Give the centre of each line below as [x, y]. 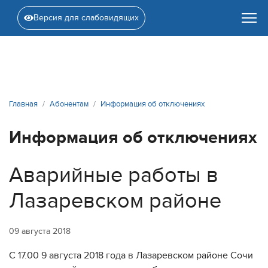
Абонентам [69, 104]
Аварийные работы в [114, 175]
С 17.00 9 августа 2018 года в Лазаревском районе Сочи [131, 255]
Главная [23, 104]
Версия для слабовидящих [86, 18]
